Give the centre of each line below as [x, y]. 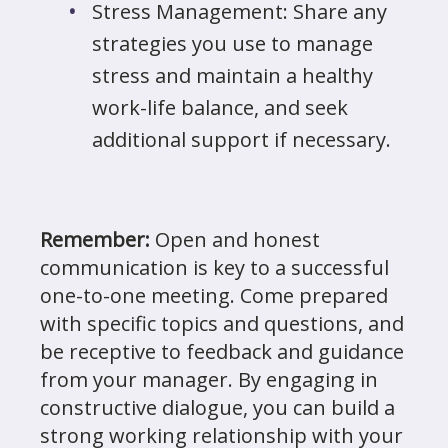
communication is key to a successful [214, 267]
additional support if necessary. [241, 139]
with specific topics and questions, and [222, 323]
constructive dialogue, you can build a [217, 407]
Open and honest [235, 239]
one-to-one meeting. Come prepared [214, 295]
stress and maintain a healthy [232, 75]
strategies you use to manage [232, 43]
